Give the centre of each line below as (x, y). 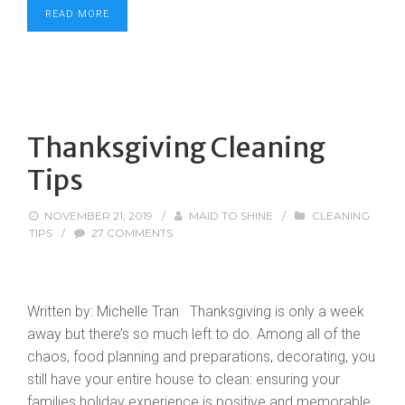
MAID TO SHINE (231, 216)
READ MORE (77, 14)
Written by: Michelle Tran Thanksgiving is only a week (196, 312)
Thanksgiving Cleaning (176, 148)
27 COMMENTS (132, 233)
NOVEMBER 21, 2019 (99, 216)
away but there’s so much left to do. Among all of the (194, 334)
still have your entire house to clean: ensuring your (184, 380)
